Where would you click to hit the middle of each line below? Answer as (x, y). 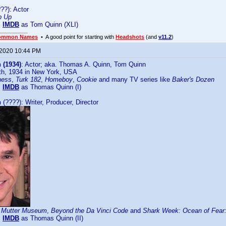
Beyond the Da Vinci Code (90, 211)
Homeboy (59, 79)
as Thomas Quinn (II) (51, 218)
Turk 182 (28, 79)
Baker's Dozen (193, 79)
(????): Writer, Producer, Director (50, 102)
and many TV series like (134, 79)
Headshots (130, 37)
